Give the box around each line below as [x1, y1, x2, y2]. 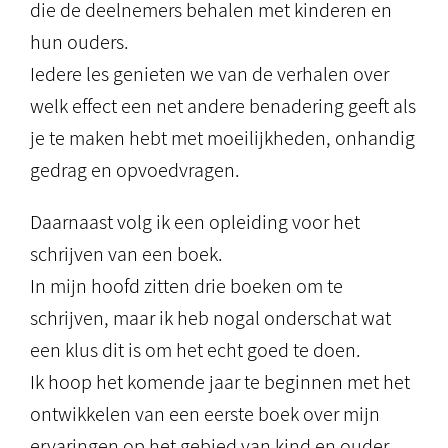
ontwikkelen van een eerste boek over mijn [30, 401, 380, 427]
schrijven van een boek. [30, 241, 223, 267]
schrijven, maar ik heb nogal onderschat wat [30, 305, 391, 331]
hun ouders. [30, 29, 129, 55]
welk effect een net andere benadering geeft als [30, 93, 416, 119]
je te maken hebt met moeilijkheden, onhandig [30, 125, 415, 151]
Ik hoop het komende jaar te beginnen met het [30, 369, 410, 395]
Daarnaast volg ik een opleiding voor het [30, 209, 360, 235]
